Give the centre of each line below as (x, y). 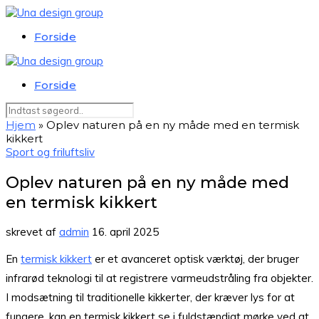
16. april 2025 (125, 232)
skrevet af (32, 232)
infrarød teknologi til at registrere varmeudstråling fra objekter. (159, 278)
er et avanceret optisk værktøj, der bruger (195, 259)
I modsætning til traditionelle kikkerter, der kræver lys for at (150, 298)
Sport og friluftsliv (50, 152)
